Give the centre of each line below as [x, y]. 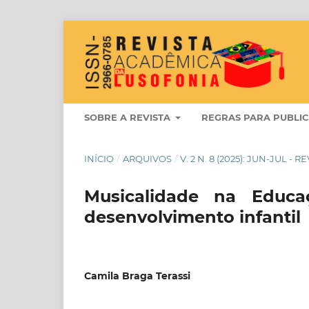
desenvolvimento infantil [192, 217]
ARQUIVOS [147, 158]
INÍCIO [99, 158]
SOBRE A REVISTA [129, 117]
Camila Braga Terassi [137, 276]
